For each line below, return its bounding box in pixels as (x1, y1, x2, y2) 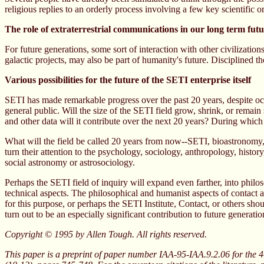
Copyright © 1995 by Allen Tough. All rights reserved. (5, 229, 207, 239)
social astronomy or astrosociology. (5, 157, 135, 167)
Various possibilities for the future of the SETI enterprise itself (5, 75, 251, 85)
